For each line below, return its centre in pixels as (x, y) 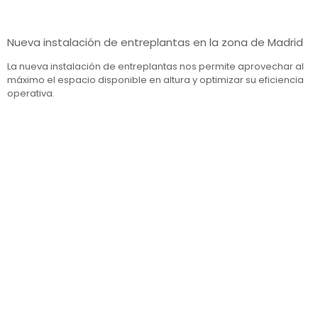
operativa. (31, 93)
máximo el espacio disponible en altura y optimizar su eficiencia (155, 79)
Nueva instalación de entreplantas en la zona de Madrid (155, 42)
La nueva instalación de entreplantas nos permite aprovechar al (155, 66)
